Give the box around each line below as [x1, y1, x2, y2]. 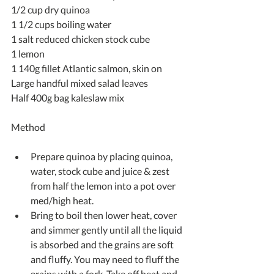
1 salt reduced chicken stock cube [11, 32, 150, 45]
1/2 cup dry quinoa [11, 3, 90, 15]
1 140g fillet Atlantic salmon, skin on [11, 62, 162, 74]
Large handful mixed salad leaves [11, 76, 148, 89]
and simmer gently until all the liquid [31, 223, 184, 235]
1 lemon [11, 47, 45, 59]
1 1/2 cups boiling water [11, 18, 111, 30]
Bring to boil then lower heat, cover [31, 209, 179, 221]
